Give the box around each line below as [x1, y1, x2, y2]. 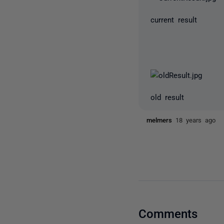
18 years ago [175, 116, 216, 123]
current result [150, 15, 197, 23]
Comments [138, 206, 198, 219]
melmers [146, 116, 176, 123]
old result [150, 93, 184, 100]
